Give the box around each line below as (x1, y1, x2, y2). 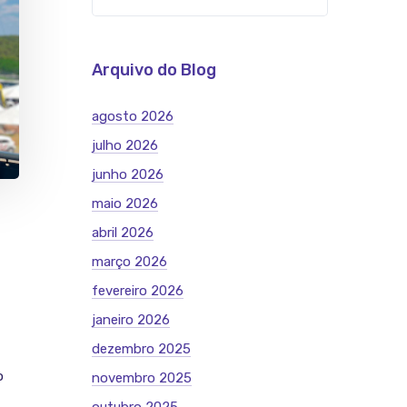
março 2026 (92, 253, 167, 270)
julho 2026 (92, 137, 158, 154)
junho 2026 (92, 166, 164, 183)
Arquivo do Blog (92, 60, 216, 80)
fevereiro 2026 (92, 283, 184, 299)
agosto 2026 (92, 108, 174, 124)
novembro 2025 (92, 370, 192, 386)
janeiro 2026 (92, 312, 170, 328)
